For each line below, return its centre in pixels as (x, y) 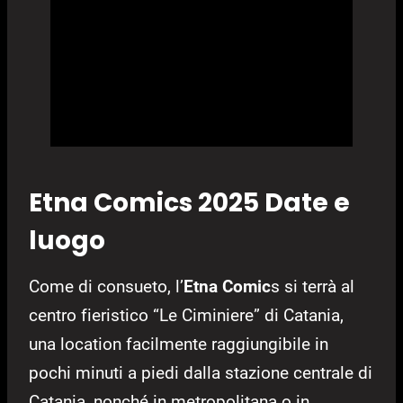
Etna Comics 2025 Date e (189, 203)
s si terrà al (313, 287)
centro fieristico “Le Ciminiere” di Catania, (186, 316)
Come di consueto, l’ (106, 287)
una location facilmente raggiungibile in (179, 345)
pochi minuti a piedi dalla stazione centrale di (201, 373)
